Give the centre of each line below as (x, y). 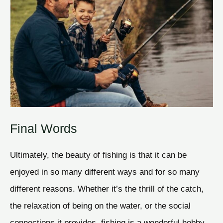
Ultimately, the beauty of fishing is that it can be (98, 155)
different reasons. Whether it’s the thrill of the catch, (107, 189)
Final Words (44, 129)
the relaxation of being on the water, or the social (100, 206)
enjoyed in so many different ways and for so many (105, 172)
